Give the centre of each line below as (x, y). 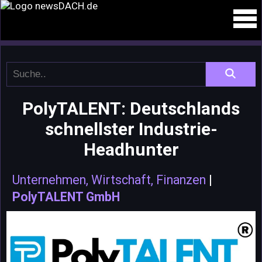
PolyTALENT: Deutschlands (131, 108)
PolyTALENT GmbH (66, 197)
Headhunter (131, 149)
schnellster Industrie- (131, 129)
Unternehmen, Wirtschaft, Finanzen (109, 180)
